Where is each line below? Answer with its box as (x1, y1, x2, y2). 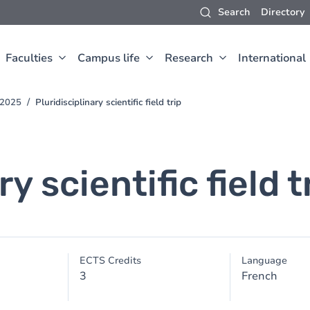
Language (241, 254, 287, 267)
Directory (261, 6, 304, 19)
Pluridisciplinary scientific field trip (35, 96, 181, 109)
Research (165, 51, 213, 66)
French (241, 268, 277, 284)
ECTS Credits (80, 254, 142, 267)
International (238, 51, 306, 66)
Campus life (77, 51, 140, 66)
